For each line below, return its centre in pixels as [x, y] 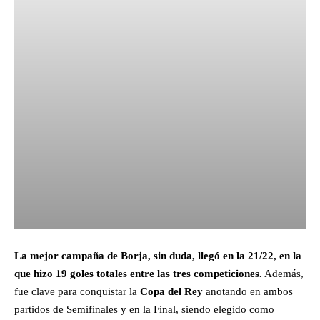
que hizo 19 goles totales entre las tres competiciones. [138, 273]
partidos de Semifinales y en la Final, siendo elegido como [144, 309]
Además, [283, 273]
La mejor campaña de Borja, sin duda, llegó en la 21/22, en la [158, 255]
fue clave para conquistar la [77, 291]
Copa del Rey [171, 291]
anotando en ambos [248, 291]
